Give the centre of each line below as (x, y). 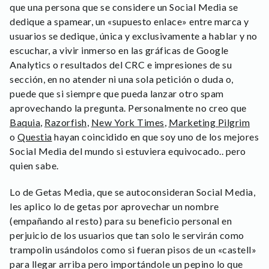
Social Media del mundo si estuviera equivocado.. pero (128, 151)
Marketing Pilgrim (209, 122)
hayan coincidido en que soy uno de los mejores (155, 137)
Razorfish (66, 122)
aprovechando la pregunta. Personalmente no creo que (128, 108)
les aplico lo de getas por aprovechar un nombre (114, 206)
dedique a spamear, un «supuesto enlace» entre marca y (129, 21)
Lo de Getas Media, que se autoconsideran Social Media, (132, 192)
